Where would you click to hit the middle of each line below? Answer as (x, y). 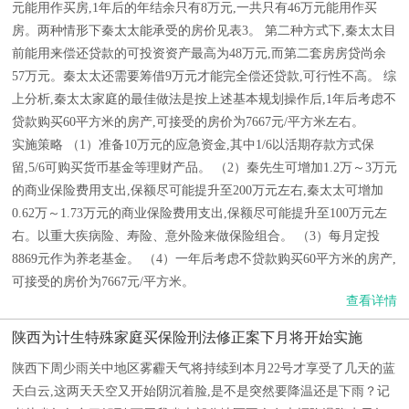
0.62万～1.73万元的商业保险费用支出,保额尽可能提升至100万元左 (199, 213)
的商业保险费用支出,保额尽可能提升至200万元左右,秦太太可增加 (198, 190)
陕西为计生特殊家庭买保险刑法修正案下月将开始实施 (187, 337)
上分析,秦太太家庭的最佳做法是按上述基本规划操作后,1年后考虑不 (204, 99)
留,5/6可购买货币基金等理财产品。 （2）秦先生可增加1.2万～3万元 (204, 168)
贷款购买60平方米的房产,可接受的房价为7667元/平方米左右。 (188, 122)
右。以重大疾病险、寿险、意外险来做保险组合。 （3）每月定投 (196, 236)
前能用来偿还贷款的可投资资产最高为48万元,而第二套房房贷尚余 (199, 53)
